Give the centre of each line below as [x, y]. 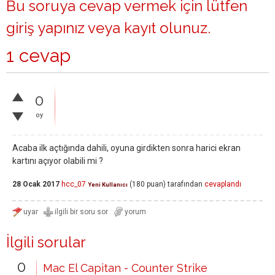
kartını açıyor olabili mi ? [58, 161]
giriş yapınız [45, 28]
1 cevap [38, 56]
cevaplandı [223, 184]
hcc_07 [74, 184]
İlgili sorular [46, 242]
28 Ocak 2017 [36, 184]
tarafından [185, 184]
